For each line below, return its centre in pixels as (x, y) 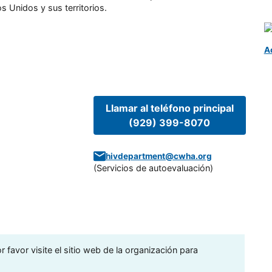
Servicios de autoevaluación (153, 168)
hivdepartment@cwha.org (158, 156)
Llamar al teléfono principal (169, 108)
